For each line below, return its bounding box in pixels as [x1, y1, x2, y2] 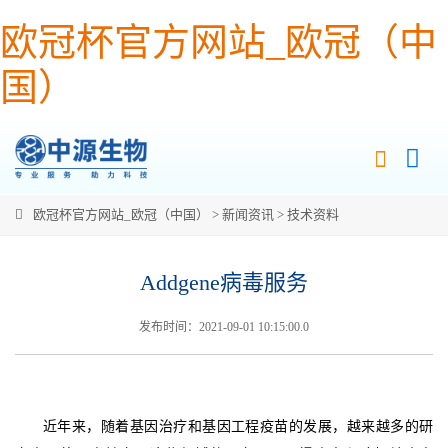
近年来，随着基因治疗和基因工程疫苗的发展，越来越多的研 [43, 419, 433, 434]
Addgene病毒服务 [140, 270, 308, 295]
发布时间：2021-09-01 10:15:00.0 [139, 320, 309, 334]
